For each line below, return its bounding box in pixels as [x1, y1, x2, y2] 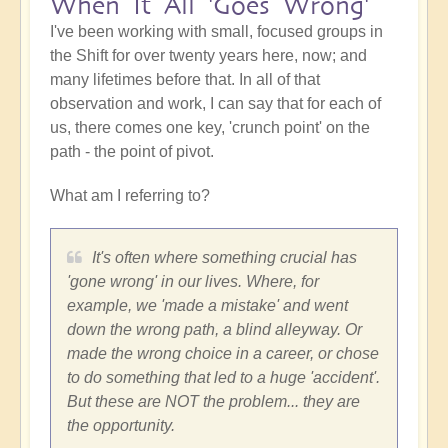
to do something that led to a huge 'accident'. [67, 369, 380, 387]
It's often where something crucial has [92, 249, 357, 267]
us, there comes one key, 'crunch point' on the [50, 119, 370, 137]
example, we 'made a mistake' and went [67, 297, 348, 315]
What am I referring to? [50, 187, 210, 205]
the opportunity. [67, 417, 175, 435]
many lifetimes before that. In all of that [50, 71, 320, 89]
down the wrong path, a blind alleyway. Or [67, 321, 362, 339]
